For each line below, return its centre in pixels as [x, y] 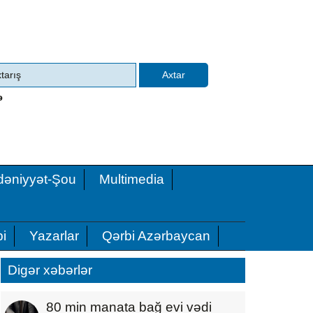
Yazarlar [54, 235]
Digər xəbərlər [50, 270]
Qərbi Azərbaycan [156, 235]
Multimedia [132, 179]
